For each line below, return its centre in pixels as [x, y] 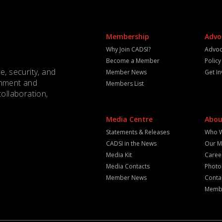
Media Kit [119, 155]
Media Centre [129, 119]
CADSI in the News [131, 143]
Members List [125, 83]
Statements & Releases [138, 132]
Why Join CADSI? [128, 49]
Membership [127, 36]
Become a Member [133, 61]
